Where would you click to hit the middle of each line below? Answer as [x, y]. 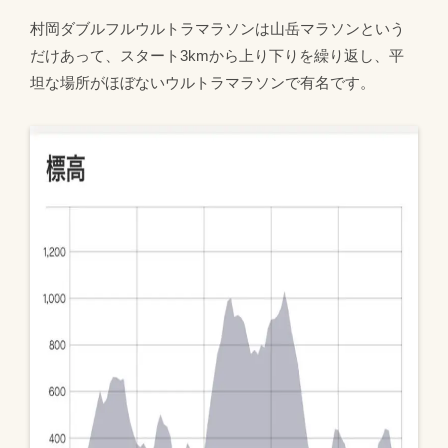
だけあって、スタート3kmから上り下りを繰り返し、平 [217, 56]
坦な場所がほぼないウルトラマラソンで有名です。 [202, 83]
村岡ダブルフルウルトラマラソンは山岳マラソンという [217, 29]
